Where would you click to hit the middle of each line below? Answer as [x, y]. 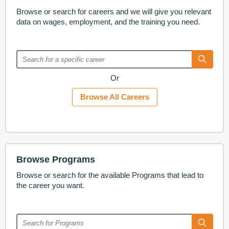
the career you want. [50, 186]
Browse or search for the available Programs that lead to [110, 175]
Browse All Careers [114, 97]
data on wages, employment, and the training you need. [108, 22]
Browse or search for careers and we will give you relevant [113, 12]
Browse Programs [55, 160]
